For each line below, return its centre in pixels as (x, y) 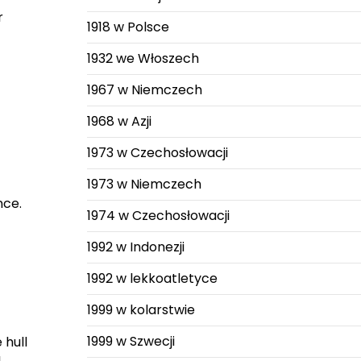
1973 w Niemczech (144, 184)
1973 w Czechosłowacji (157, 153)
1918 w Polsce (128, 27)
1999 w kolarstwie (141, 310)
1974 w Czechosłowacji (158, 216)
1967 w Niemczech (144, 90)
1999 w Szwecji (131, 341)
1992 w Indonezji (135, 247)
